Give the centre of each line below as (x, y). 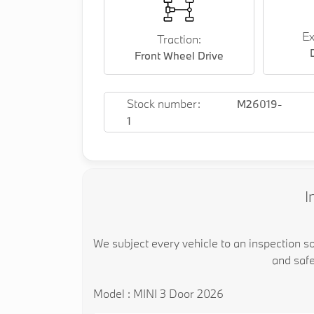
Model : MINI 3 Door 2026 (158, 293)
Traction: (179, 39)
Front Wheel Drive (179, 55)
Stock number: (164, 103)
